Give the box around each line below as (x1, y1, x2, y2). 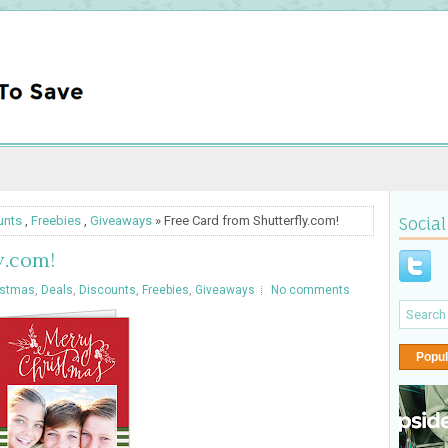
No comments (271, 283, 350, 297)
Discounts (79, 283, 136, 297)
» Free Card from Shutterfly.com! (152, 213, 339, 228)
